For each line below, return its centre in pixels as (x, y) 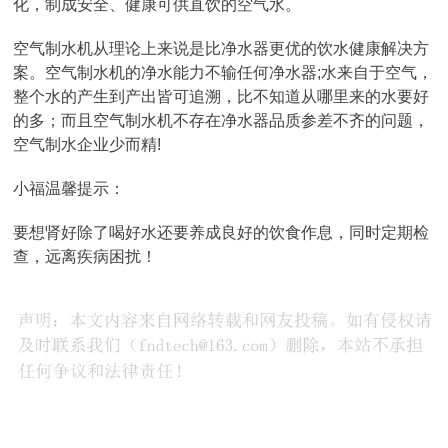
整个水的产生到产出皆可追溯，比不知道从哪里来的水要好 (221, 96)
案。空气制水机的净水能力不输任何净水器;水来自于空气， (223, 72)
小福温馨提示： (69, 188)
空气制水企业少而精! (87, 144)
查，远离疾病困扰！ (85, 256)
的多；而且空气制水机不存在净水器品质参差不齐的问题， (221, 120)
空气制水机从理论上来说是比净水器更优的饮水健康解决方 (221, 48)
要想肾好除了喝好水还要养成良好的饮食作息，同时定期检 (221, 232)
